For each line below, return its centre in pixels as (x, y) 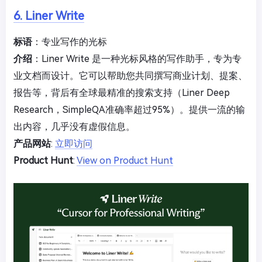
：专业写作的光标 (70, 42)
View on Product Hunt (125, 161)
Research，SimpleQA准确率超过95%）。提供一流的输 (129, 110)
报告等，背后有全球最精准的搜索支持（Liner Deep (122, 93)
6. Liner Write (49, 16)
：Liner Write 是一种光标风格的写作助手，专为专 (137, 59)
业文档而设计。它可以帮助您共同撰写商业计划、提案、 (130, 76)
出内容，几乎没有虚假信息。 (74, 127)
